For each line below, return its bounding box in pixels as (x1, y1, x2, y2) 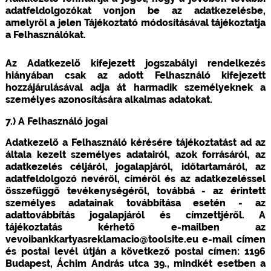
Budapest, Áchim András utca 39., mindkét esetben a (5, 257, 266, 269)
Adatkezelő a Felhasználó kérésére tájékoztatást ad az (5, 136, 266, 148)
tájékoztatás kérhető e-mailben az (5, 221, 266, 233)
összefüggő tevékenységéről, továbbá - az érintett (5, 184, 266, 197)
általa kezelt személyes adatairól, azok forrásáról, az (5, 148, 266, 160)
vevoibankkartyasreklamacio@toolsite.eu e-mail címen (5, 233, 266, 245)
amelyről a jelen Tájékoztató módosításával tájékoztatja (5, 16, 266, 28)
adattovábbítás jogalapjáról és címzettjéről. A (5, 209, 266, 221)
